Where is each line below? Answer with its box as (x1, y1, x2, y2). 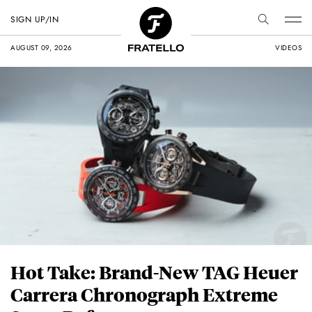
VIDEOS (275, 42, 302, 53)
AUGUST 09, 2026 (10, 42, 72, 53)
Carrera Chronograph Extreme (10, 283, 278, 306)
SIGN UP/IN (10, 13, 58, 26)
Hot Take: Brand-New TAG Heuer (10, 260, 298, 284)
